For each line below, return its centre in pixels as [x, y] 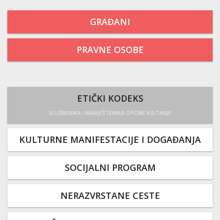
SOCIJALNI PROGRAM [110, 167]
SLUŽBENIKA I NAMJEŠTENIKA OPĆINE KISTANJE [110, 112]
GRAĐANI [110, 21]
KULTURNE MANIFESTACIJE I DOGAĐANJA [110, 139]
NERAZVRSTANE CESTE [110, 195]
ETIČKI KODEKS [110, 98]
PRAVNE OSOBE [110, 49]
